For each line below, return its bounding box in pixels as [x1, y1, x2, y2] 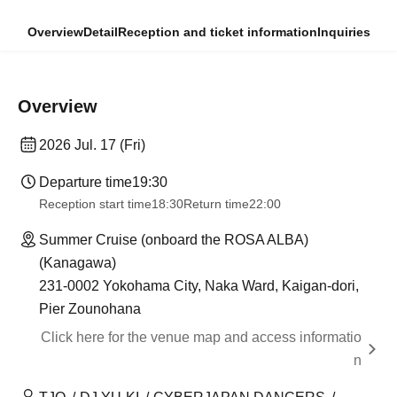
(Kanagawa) [39, 255, 116, 270]
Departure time [39, 175, 132, 190]
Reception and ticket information [117, 25, 317, 39]
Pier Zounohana [39, 301, 141, 316]
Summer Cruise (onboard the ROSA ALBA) [39, 232, 308, 247]
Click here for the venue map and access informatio [41, 330, 362, 345]
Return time [183, 197, 249, 211]
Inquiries [316, 25, 370, 39]
